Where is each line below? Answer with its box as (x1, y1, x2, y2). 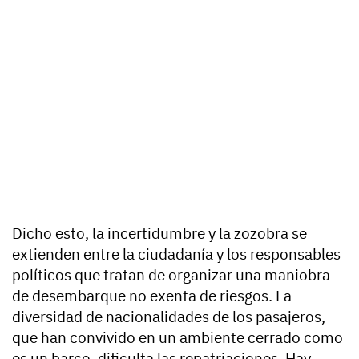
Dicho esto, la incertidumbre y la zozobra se (12, 224, 307, 243)
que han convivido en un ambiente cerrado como (12, 328, 343, 347)
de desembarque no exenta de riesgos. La (12, 286, 292, 305)
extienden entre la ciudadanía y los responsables (12, 244, 341, 264)
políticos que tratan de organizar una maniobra (12, 265, 330, 284)
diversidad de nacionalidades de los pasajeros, (12, 307, 325, 326)
